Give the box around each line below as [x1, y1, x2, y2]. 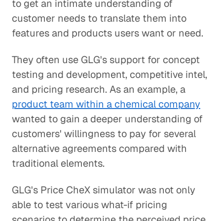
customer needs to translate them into [12, 12, 186, 25]
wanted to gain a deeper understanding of [12, 112, 203, 125]
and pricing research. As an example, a [12, 83, 185, 96]
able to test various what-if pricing [12, 198, 167, 211]
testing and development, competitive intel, [12, 68, 207, 81]
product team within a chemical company [12, 98, 200, 110]
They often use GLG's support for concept [12, 53, 200, 66]
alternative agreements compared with [12, 142, 187, 155]
